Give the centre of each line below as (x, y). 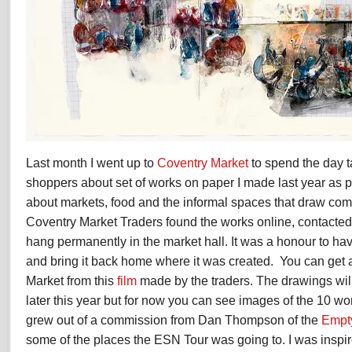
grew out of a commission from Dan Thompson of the (174, 320)
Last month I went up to (92, 163)
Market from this (71, 280)
